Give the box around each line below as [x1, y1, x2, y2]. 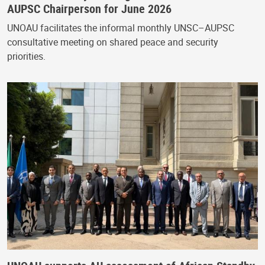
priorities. [7, 50, 46, 63]
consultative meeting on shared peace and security [7, 35, 218, 49]
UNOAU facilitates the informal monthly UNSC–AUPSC [7, 21, 234, 35]
